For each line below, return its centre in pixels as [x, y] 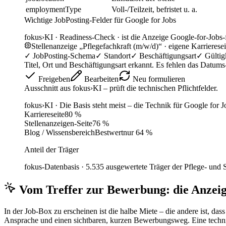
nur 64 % [138, 133]
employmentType [53, 10]
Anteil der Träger [51, 150]
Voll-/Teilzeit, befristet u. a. [154, 10]
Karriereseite [44, 115]
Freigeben [53, 79]
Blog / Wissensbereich [60, 133]
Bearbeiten [100, 79]
